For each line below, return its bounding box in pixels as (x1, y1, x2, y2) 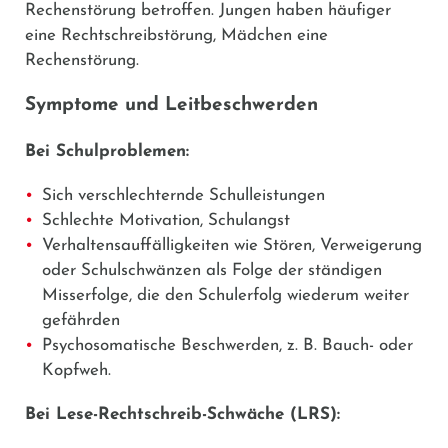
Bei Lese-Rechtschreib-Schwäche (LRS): (25, 405, 340, 423)
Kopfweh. (42, 361, 111, 379)
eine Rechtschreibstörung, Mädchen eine (25, 26, 328, 44)
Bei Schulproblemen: (25, 142, 189, 160)
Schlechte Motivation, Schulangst (42, 211, 290, 229)
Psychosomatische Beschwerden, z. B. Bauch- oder (42, 336, 413, 354)
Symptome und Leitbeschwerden (25, 95, 318, 115)
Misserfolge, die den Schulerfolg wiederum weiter (42, 286, 409, 304)
